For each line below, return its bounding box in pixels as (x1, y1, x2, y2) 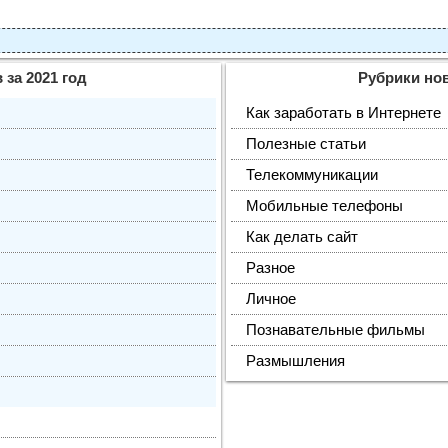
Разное (246, 260, 295, 276)
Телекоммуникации (246, 167, 378, 183)
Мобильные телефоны (246, 198, 403, 214)
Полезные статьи (246, 136, 366, 152)
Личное (246, 291, 296, 307)
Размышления (246, 353, 345, 369)
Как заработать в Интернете (246, 105, 441, 121)
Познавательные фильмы (246, 322, 425, 338)
